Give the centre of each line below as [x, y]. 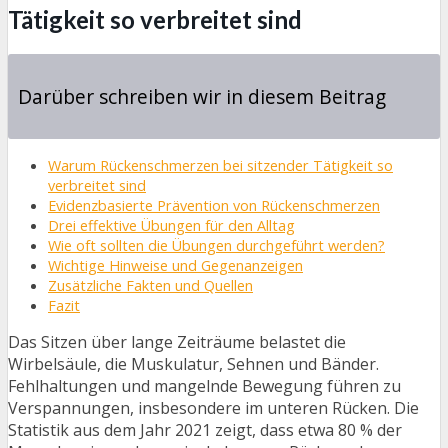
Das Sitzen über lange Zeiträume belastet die [177, 342]
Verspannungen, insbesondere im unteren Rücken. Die [213, 408]
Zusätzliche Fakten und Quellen [150, 285]
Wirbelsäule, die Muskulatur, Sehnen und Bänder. [193, 364]
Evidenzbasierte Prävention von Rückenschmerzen [214, 205]
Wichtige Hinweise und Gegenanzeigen [175, 265]
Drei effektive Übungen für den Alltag [171, 225]
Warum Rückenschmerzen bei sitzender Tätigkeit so [220, 165]
